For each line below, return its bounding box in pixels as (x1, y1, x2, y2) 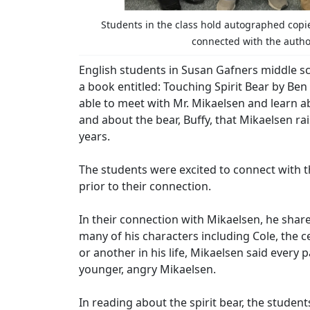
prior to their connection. (79, 179, 211, 194)
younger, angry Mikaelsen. (79, 262, 216, 277)
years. (79, 129, 110, 144)
